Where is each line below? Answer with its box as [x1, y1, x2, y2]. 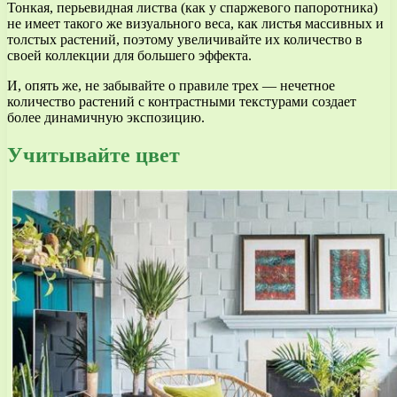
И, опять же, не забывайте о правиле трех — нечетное [7, 77, 335, 93]
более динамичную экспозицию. [7, 109, 205, 125]
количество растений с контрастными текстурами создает [7, 93, 356, 109]
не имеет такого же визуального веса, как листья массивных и [7, 15, 384, 31]
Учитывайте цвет [7, 143, 180, 167]
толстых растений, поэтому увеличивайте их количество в [7, 31, 362, 47]
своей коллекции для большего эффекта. [7, 47, 252, 63]
